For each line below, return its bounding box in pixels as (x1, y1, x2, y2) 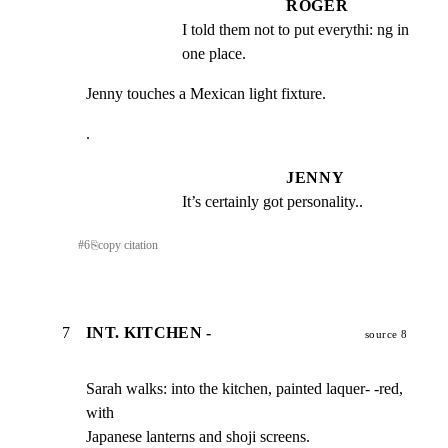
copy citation (97, 237, 158, 252)
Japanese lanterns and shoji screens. (86, 428, 310, 446)
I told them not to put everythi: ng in (182, 20, 409, 38)
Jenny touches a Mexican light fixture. (86, 84, 326, 102)
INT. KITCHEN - (86, 324, 212, 342)
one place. (182, 44, 246, 62)
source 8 (364, 328, 408, 341)
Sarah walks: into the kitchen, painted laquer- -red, (86, 380, 403, 398)
